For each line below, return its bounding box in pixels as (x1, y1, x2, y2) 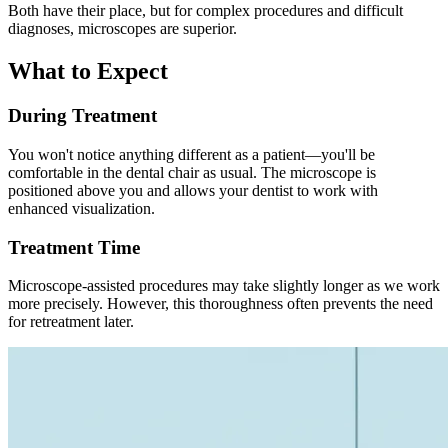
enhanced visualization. (8, 199, 155, 217)
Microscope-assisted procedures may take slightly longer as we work (8, 277, 440, 295)
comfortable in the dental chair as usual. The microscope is (8, 163, 376, 181)
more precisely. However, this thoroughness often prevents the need (8, 295, 433, 313)
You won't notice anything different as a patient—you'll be (8, 145, 375, 163)
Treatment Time (8, 236, 140, 258)
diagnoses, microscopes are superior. (8, 20, 237, 38)
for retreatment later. (8, 313, 134, 331)
